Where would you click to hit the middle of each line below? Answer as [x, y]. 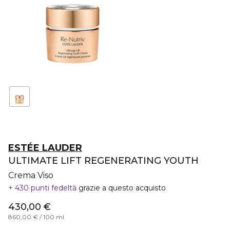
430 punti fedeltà [46, 188]
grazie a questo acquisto [122, 188]
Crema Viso [31, 175]
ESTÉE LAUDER [45, 148]
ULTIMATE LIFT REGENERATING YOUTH [103, 161]
